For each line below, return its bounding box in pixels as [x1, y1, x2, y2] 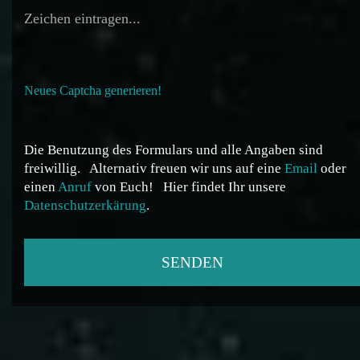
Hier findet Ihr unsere [160, 179, 286, 195]
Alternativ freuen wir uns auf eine [87, 161, 284, 177]
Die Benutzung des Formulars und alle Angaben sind [24, 142, 323, 158]
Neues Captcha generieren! [24, 84, 162, 98]
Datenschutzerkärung [24, 198, 146, 214]
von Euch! [92, 179, 157, 195]
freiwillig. [24, 161, 84, 177]
